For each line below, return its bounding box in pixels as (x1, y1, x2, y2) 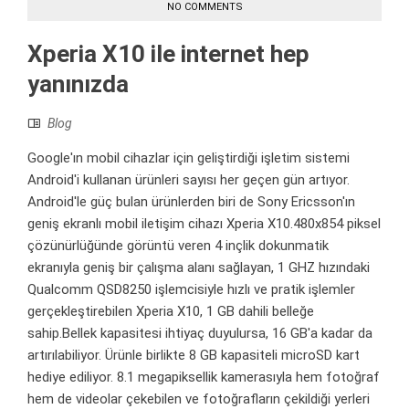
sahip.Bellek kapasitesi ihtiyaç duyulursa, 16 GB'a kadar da (27, 324, 372, 341)
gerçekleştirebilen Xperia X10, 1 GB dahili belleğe (27, 302, 314, 320)
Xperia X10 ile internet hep (27, 39, 309, 68)
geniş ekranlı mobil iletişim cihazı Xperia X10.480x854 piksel (27, 215, 381, 232)
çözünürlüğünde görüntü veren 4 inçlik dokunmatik (27, 236, 329, 254)
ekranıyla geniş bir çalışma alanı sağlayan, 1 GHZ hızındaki (27, 258, 370, 276)
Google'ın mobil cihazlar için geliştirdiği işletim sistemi (27, 149, 350, 166)
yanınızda (27, 69, 129, 98)
